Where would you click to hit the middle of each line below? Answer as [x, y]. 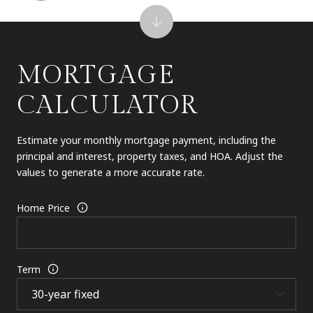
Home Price [43, 208]
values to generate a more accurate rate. [111, 172]
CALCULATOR [107, 105]
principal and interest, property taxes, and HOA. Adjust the [150, 156]
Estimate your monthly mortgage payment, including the [146, 140]
